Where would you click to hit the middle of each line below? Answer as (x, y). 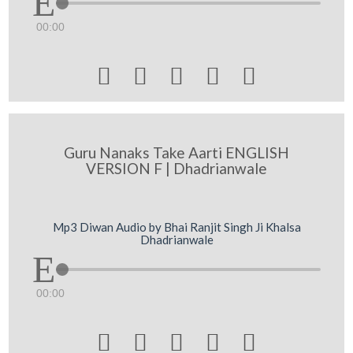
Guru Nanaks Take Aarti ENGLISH (176, 152)
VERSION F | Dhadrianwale (176, 168)
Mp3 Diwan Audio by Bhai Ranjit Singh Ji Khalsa (176, 227)
